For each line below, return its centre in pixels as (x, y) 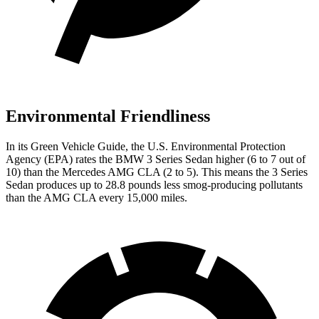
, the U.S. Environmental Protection (205, 146)
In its (18, 146)
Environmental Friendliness (108, 116)
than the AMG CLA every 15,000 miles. (96, 197)
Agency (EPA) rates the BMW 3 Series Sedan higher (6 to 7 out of (156, 159)
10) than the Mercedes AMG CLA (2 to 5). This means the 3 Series (157, 172)
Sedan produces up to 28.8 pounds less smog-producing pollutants (154, 184)
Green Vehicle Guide (78, 146)
